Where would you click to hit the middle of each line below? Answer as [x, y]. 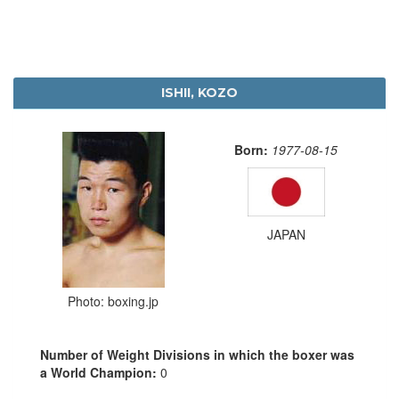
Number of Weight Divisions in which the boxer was [197, 354]
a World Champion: [100, 372]
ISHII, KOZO [199, 92]
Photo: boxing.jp [113, 301]
